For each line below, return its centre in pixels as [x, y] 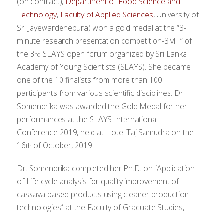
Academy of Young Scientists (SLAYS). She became [104, 67]
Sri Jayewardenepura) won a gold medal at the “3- [101, 28]
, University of [176, 15]
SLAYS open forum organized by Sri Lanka [114, 54]
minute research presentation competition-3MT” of [104, 41]
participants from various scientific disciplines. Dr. [101, 93]
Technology [37, 15]
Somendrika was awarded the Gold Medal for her [102, 106]
